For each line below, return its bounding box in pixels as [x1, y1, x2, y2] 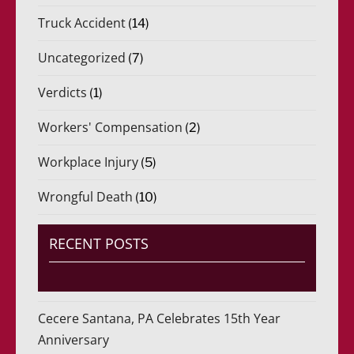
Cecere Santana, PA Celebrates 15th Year [38, 310, 281, 327]
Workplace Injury [38, 153, 139, 171]
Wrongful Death [38, 187, 134, 205]
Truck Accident [38, 13, 126, 32]
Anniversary [38, 331, 110, 348]
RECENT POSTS [49, 233, 149, 253]
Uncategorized [38, 48, 126, 66]
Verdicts [38, 83, 88, 101]
